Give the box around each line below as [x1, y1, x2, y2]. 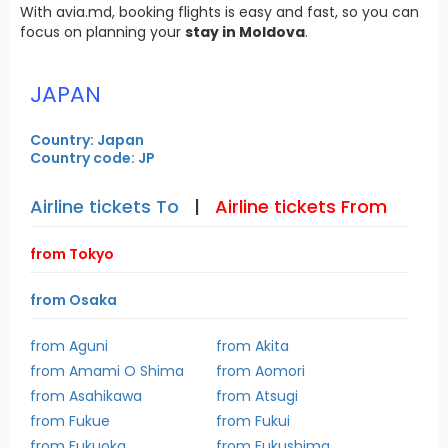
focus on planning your [20, 21, 185, 42]
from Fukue [30, 410, 110, 431]
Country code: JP [30, 147, 155, 168]
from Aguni [30, 335, 108, 356]
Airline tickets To [30, 193, 179, 219]
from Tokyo [30, 243, 114, 264]
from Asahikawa [30, 385, 142, 406]
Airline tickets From [215, 193, 387, 219]
